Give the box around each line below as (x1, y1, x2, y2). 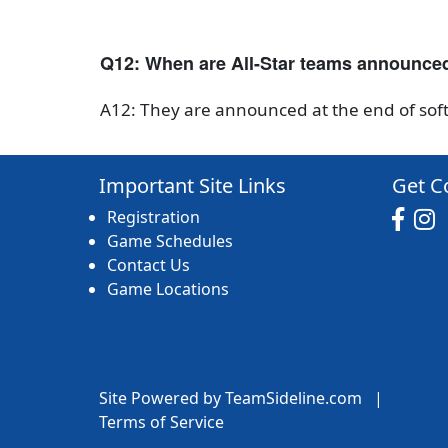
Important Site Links (99, 172, 286, 200)
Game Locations (107, 278, 229, 301)
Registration (107, 206, 200, 229)
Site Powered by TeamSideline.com (99, 387, 362, 410)
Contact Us (107, 254, 190, 277)
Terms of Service (99, 411, 224, 434)
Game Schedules (107, 230, 233, 253)
